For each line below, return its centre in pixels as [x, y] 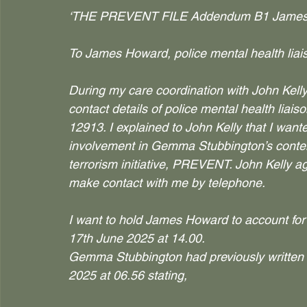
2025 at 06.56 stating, [128, 275]
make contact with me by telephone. [167, 183]
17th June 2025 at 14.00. [137, 238]
